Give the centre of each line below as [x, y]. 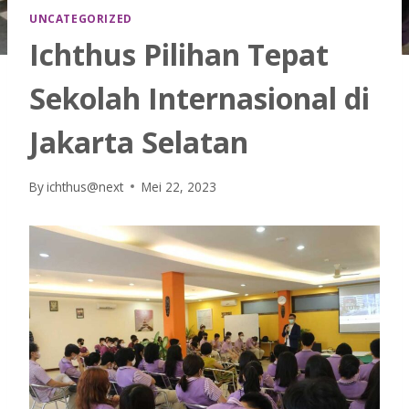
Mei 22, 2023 [179, 186]
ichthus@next [85, 186]
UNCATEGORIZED [81, 19]
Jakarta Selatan [139, 142]
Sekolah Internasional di [199, 99]
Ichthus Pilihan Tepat [179, 55]
